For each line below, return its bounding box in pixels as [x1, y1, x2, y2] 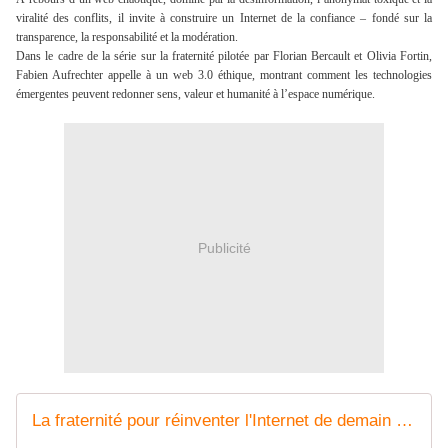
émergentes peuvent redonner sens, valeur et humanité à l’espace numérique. [16, 87, 375, 102]
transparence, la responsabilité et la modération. [16, 30, 241, 45]
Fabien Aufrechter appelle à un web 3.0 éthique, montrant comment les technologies [16, 68, 432, 83]
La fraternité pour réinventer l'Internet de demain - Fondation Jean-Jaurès [396, 411, 413, 431]
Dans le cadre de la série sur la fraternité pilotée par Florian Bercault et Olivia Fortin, [16, 49, 432, 64]
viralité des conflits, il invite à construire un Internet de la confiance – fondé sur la [16, 11, 432, 26]
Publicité [197, 239, 251, 256]
